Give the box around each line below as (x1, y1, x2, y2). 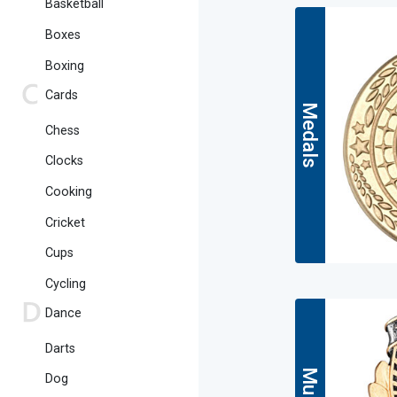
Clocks (45, 153, 83, 169)
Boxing (45, 58, 84, 74)
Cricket (45, 214, 85, 230)
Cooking (45, 183, 92, 199)
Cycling (45, 276, 86, 292)
